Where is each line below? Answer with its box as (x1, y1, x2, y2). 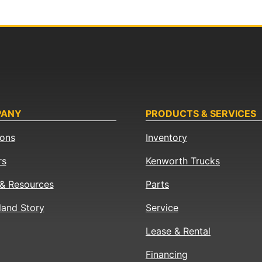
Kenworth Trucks (146, 155, 220, 167)
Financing (146, 249, 188, 261)
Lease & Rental (146, 225, 211, 237)
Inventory (146, 132, 187, 144)
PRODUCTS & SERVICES (146, 108, 256, 120)
